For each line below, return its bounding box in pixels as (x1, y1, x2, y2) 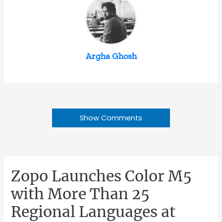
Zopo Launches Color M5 (11, 166, 192, 186)
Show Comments (80, 113, 142, 123)
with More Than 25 (11, 184, 150, 204)
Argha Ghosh (85, 51, 137, 62)
